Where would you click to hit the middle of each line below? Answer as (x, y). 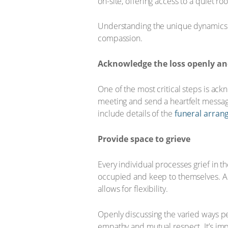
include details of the (136, 113)
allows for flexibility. (133, 189)
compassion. (120, 38)
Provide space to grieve (144, 139)
